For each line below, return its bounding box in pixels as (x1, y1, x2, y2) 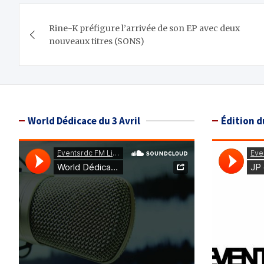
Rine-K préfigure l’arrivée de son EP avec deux (49, 23, 240, 34)
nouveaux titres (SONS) (49, 36, 144, 47)
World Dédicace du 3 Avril (28, 114, 140, 128)
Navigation (18, 3, 119, 27)
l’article (18, 51, 87, 75)
